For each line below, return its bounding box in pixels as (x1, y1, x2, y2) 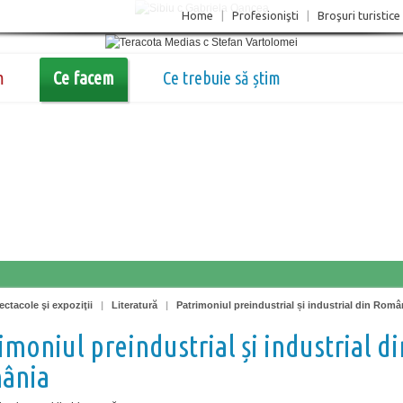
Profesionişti (232, 9, 299, 22)
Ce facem (53, 67, 114, 88)
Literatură (112, 300, 157, 310)
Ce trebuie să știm (163, 67, 281, 88)
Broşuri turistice (318, 9, 400, 22)
